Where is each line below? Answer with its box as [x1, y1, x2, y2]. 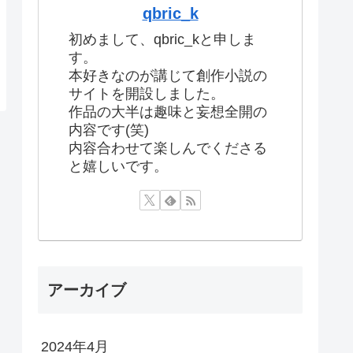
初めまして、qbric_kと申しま [69, 31, 256, 47]
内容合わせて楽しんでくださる [69, 139, 267, 156]
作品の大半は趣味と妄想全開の [69, 103, 267, 120]
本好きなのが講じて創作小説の [69, 67, 267, 84]
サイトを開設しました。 [69, 85, 225, 102]
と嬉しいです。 [69, 158, 168, 174]
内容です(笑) [69, 121, 149, 138]
